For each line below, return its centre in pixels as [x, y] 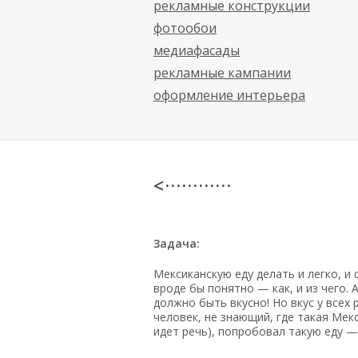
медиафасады [197, 50]
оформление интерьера [229, 95]
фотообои [185, 28]
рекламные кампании [222, 73]
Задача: [177, 243]
